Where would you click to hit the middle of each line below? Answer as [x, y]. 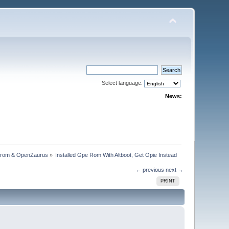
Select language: [123, 83]
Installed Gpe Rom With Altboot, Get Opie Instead [116, 155]
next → [174, 169]
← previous [150, 169]
